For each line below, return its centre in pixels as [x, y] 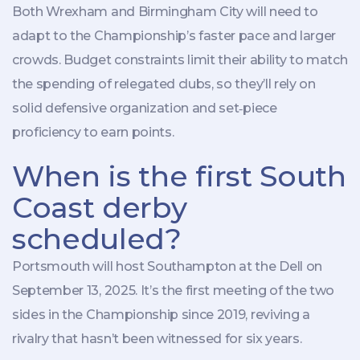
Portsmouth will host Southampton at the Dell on [167, 266]
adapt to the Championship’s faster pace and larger [174, 35]
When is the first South [179, 176]
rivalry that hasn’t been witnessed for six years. [157, 338]
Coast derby [100, 207]
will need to [280, 11]
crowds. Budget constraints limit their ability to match [180, 59]
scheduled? [97, 238]
